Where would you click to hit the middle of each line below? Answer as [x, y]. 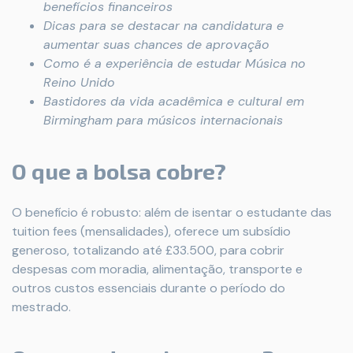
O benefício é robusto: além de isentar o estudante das [172, 212]
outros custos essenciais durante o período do [149, 288]
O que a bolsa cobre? [119, 171]
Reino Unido [79, 82]
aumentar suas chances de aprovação [156, 45]
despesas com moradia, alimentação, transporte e [157, 269]
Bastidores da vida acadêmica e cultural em [174, 101]
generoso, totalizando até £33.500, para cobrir [148, 250]
